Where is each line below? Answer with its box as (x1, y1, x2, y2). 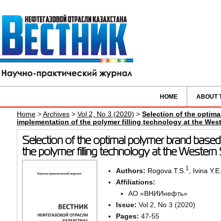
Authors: (115, 166, 147, 175)
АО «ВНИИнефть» (128, 189, 187, 197)
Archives (42, 110, 70, 118)
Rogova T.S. (147, 166, 185, 175)
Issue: (115, 200, 139, 209)
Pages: (115, 212, 141, 220)
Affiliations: (115, 178, 155, 186)
